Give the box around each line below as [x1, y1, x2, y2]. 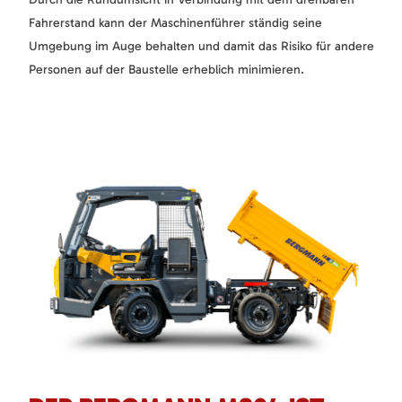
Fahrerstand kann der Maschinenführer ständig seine [29, 14, 322, 31]
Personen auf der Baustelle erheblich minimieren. [29, 61, 304, 77]
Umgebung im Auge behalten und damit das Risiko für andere [29, 38, 374, 54]
